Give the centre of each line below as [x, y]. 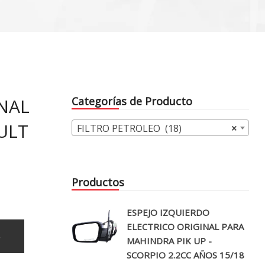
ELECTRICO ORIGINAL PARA [185, 227]
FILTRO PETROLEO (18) [129, 129]
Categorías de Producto [132, 101]
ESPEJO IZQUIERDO [168, 213]
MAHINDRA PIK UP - [169, 241]
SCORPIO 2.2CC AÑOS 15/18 [185, 255]
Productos [98, 182]
